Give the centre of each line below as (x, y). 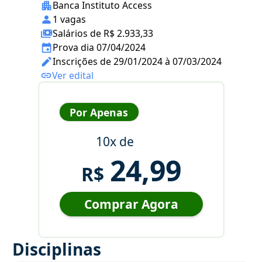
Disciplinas (57, 249)
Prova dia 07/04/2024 (99, 48)
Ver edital (73, 76)
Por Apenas (99, 112)
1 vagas (69, 20)
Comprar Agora (131, 204)
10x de (115, 142)
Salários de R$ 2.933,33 (103, 34)
